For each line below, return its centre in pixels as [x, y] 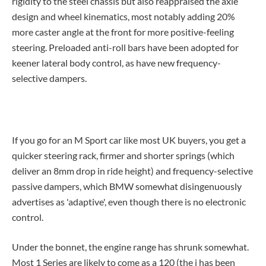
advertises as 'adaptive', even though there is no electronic [129, 201]
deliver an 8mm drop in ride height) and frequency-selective [132, 170]
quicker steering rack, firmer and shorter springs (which [123, 155]
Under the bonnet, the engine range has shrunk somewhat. [130, 246]
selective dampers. [50, 78]
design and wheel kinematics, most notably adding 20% [123, 16]
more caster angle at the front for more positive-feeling [123, 31]
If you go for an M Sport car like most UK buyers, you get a [129, 140]
